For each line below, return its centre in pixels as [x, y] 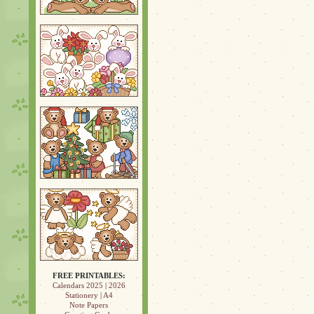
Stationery [81, 295]
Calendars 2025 [77, 285]
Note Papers [89, 305]
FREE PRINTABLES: [89, 275]
